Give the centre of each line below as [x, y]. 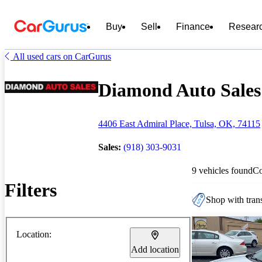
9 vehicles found [222, 170]
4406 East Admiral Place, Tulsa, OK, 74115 [179, 123]
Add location [155, 249]
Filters [31, 190]
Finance [193, 27]
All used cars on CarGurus [62, 56]
